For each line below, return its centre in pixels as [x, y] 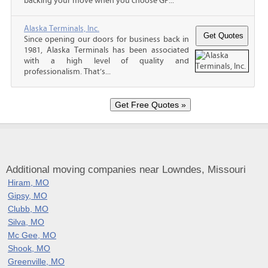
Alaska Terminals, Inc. [62, 28]
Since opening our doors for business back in [106, 39]
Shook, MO [29, 248]
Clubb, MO [28, 208]
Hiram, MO [28, 182]
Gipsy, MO [28, 195]
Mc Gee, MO [32, 235]
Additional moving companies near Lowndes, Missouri [126, 169]
